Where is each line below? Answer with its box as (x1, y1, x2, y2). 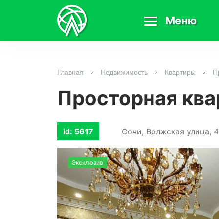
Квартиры (165, 68, 196, 76)
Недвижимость (101, 68, 148, 76)
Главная (57, 68, 84, 76)
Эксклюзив (72, 159, 103, 167)
